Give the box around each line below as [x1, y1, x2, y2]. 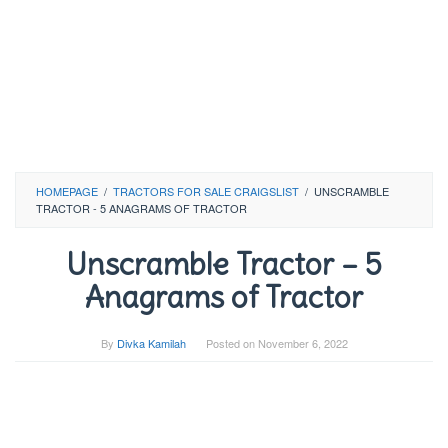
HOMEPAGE [36, 183, 98, 199]
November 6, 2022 [257, 335, 348, 351]
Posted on [205, 335, 258, 351]
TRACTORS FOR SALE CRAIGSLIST [113, 183, 299, 199]
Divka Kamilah [116, 335, 186, 351]
